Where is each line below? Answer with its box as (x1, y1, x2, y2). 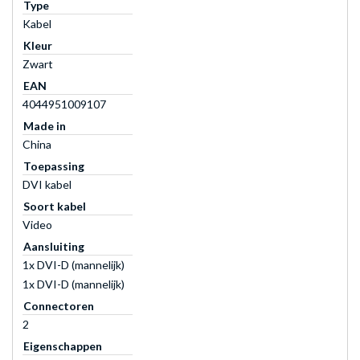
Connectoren (23, 298, 94, 313)
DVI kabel (22, 177, 72, 191)
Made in (23, 118, 66, 133)
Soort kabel (23, 198, 86, 213)
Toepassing (23, 158, 84, 173)
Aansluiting (23, 239, 84, 253)
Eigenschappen (23, 338, 102, 353)
